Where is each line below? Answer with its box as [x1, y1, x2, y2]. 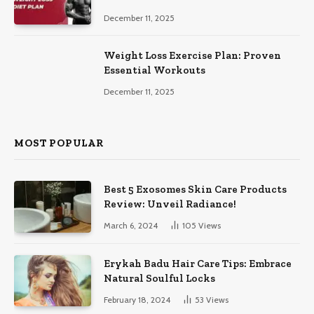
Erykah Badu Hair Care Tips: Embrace [104, 257, 292, 270]
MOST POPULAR [14, 137, 104, 150]
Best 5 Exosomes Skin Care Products [104, 183, 287, 196]
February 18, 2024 [104, 294, 170, 305]
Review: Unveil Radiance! [104, 198, 236, 211]
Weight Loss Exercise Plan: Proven [104, 49, 281, 62]
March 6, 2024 [104, 220, 158, 231]
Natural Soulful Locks [104, 271, 215, 285]
